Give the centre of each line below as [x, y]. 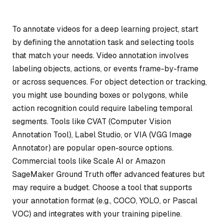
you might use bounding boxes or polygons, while [100, 95]
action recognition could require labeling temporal [102, 108]
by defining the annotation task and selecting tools [103, 42]
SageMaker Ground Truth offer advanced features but [109, 174]
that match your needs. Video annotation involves [100, 55]
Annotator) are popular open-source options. [93, 148]
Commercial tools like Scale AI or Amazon [89, 161]
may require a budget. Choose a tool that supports [102, 187]
